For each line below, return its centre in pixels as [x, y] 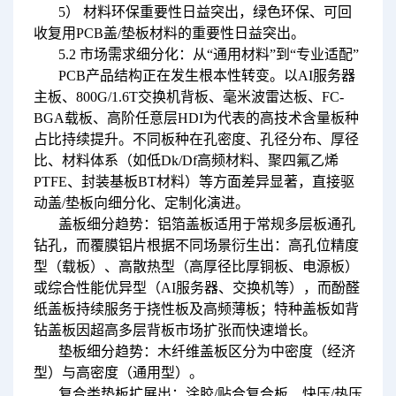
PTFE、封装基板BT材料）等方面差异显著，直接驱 [194, 181]
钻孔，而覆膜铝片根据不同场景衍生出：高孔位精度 [196, 245]
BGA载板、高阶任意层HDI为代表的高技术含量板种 [196, 118]
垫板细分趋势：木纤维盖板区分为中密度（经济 [206, 351]
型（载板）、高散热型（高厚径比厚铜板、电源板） [196, 266]
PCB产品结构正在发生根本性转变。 [171, 75]
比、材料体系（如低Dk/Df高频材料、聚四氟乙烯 [186, 160]
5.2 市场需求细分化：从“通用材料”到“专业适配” [208, 54]
